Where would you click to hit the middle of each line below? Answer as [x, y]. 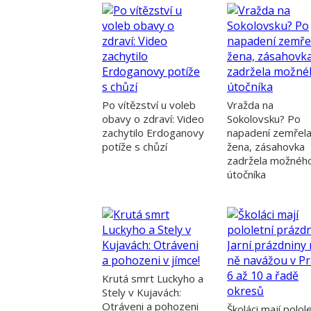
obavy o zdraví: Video [153, 119]
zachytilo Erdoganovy [153, 133]
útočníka [246, 175]
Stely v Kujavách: [142, 293]
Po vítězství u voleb [149, 105]
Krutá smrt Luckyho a [153, 279]
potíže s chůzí [135, 147]
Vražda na [250, 105]
